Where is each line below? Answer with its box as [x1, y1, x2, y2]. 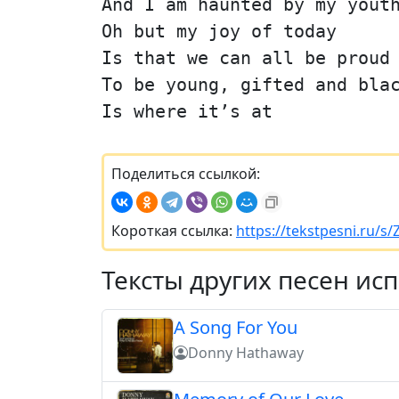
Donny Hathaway [188, 342, 304, 362]
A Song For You [174, 314, 297, 339]
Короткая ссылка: [111, 220, 236, 240]
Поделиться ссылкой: [111, 163, 260, 183]
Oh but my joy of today [102, 20, 337, 42]
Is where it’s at [102, 100, 273, 122]
